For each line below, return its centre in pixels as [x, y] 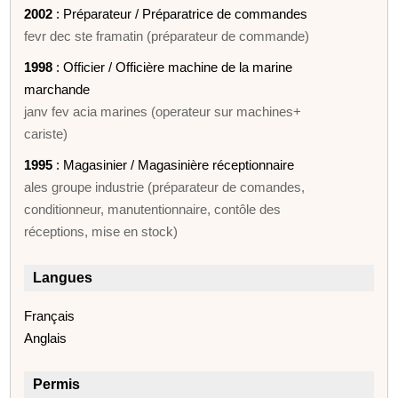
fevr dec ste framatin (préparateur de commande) [167, 36]
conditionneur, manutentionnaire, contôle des [153, 209]
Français [50, 315]
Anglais [46, 338]
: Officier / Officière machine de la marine [173, 67]
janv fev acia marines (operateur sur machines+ [163, 111]
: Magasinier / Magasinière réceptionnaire [174, 164]
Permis [57, 384]
